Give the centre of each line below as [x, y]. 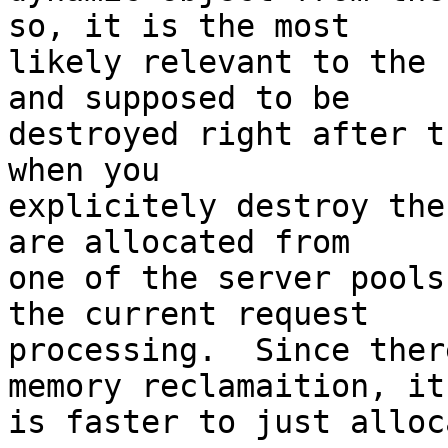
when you [84, 170]
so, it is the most [179, 26]
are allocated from [179, 242]
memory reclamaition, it [226, 386]
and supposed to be [179, 98]
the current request [188, 314]
